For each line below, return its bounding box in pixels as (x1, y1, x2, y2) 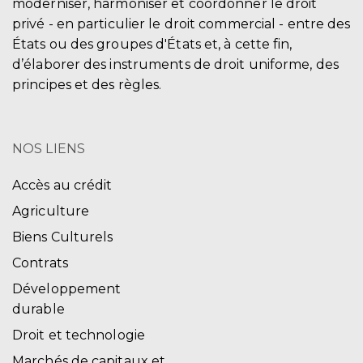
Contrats (12, 255, 68, 271)
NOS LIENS (12, 141, 85, 157)
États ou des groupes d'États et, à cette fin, (12, 36, 293, 53)
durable (12, 301, 65, 318)
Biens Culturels (12, 229, 113, 246)
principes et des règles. (12, 77, 162, 93)
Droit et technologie (12, 327, 145, 344)
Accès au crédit (12, 177, 113, 194)
